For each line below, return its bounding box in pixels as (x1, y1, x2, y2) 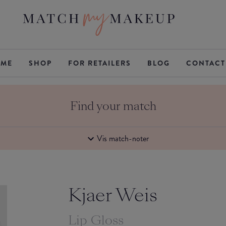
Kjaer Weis (68, 183, 157, 208)
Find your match (70, 98, 156, 114)
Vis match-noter (96, 132, 149, 144)
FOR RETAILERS (68, 58, 131, 68)
